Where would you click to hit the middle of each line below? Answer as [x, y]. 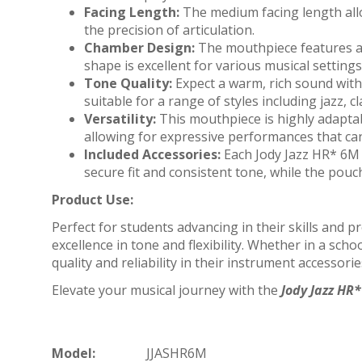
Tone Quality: [128, 83]
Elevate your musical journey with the [166, 290]
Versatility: [120, 118]
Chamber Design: [139, 47]
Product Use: [93, 199]
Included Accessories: [152, 154]
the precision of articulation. [169, 29]
